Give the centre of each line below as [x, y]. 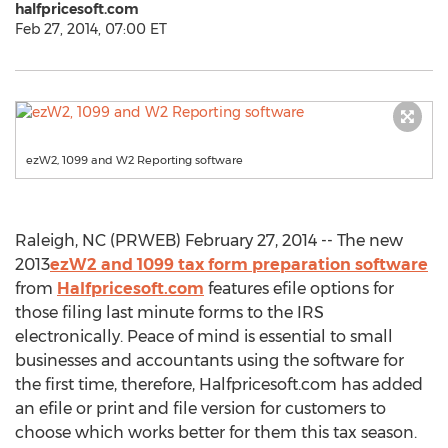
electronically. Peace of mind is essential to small [204, 336]
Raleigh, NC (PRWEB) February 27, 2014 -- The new [209, 240]
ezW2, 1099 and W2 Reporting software [134, 160]
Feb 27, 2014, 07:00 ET [91, 29]
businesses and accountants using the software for [209, 360]
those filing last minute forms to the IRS [169, 312]
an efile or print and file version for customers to [200, 408]
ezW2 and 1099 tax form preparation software [239, 264]
